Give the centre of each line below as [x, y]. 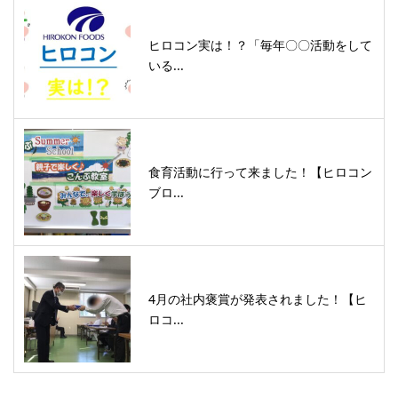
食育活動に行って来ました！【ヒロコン [260, 171]
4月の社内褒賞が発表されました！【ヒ [258, 298]
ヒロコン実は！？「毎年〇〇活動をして [260, 44]
